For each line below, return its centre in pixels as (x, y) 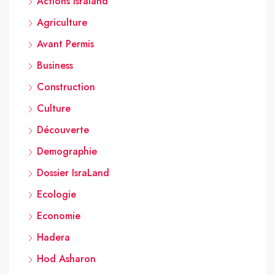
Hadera (53, 237)
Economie (59, 215)
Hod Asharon (66, 258)
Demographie (67, 151)
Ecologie (56, 194)
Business (55, 65)
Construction (66, 87)
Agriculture (62, 22)
